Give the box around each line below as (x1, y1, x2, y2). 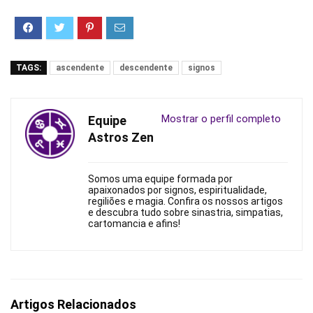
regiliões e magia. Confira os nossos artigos (88, 196, 283, 208)
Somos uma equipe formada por (88, 173, 233, 185)
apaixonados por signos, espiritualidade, (88, 184, 267, 196)
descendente (119, 63, 173, 73)
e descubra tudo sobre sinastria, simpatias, (88, 207, 283, 219)
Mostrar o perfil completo (161, 112, 281, 126)
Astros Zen (88, 130, 154, 145)
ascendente (56, 63, 104, 73)
